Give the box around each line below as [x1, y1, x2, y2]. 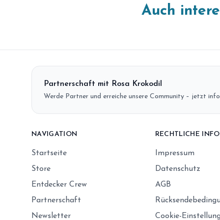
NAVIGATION [31, 131, 78, 138]
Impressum [155, 149, 194, 157]
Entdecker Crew [31, 181, 87, 189]
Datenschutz [155, 165, 200, 173]
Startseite [31, 149, 67, 157]
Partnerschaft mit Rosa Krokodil [44, 80, 162, 88]
